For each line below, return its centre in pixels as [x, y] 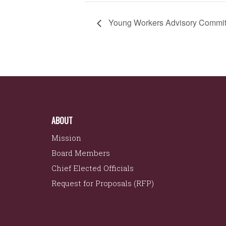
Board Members [81, 153]
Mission [66, 137]
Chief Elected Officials [93, 168]
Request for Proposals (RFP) [103, 183]
